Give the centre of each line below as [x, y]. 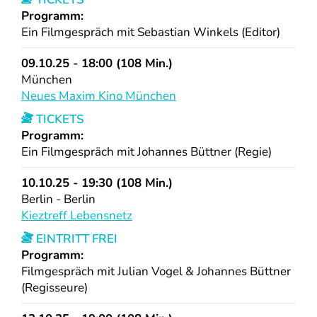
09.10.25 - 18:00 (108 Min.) [97, 64]
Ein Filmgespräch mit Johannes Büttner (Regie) [146, 152]
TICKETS [59, 120]
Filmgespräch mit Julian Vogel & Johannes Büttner [156, 272]
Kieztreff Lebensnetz [77, 216]
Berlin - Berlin [58, 200]
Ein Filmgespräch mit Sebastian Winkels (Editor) [151, 33]
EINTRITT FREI [75, 239]
